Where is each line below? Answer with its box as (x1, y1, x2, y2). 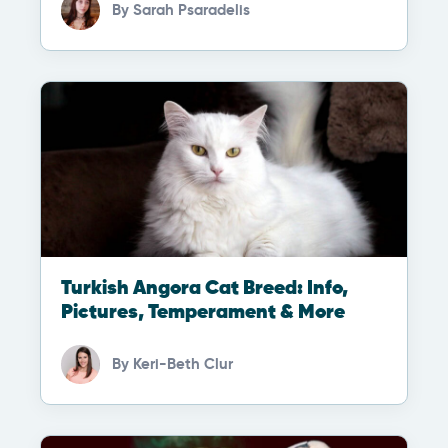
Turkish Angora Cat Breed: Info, (61, 278, 348, 300)
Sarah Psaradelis (133, 2, 250, 18)
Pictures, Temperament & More (61, 302, 345, 324)
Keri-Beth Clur (133, 356, 233, 372)
